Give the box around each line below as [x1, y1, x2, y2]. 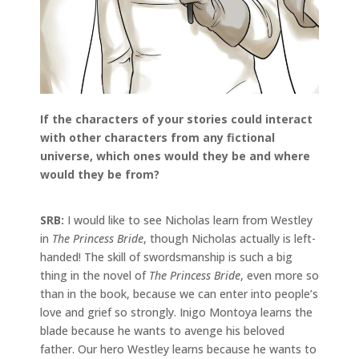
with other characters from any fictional [40, 129, 275, 145]
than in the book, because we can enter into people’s [40, 285, 318, 301]
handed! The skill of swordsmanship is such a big [40, 248, 292, 264]
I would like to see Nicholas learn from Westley [67, 212, 313, 228]
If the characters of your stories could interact [40, 111, 313, 127]
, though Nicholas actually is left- [143, 230, 316, 246]
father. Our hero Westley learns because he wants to [40, 341, 317, 357]
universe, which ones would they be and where [40, 147, 310, 163]
